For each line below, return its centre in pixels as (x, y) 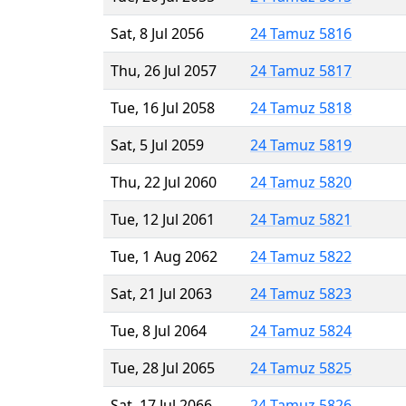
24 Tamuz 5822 (301, 256)
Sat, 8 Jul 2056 (157, 33)
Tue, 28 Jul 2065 (163, 367)
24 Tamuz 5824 (301, 330)
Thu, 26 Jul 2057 (164, 70)
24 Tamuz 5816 (301, 33)
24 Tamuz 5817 (301, 70)
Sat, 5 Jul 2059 (157, 145)
